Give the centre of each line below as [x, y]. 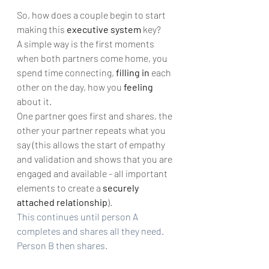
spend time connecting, [66, 72]
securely [122, 188]
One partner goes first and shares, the [95, 116]
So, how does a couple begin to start [92, 15]
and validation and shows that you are [95, 159]
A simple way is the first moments [86, 44]
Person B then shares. [62, 245]
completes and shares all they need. [91, 231]
